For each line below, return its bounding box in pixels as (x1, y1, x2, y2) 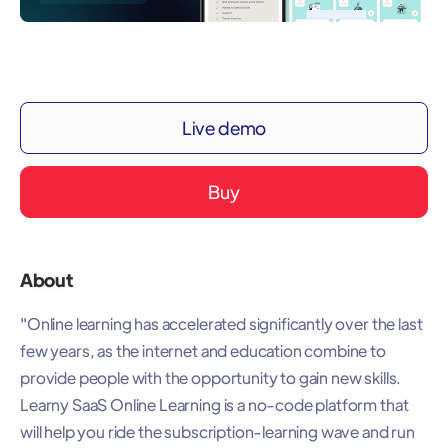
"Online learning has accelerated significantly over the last (20, 312, 423, 334)
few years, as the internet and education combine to (20, 339, 386, 361)
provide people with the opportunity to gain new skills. (20, 366, 402, 388)
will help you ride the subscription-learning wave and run (20, 420, 415, 442)
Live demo (181, 115, 267, 139)
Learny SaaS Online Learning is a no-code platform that (20, 393, 409, 415)
